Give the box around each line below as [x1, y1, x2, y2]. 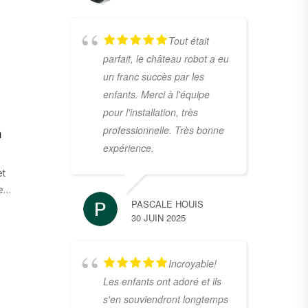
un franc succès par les [102, 69, 204, 83]
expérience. [102, 140, 154, 155]
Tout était [168, 33, 209, 47]
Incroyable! [168, 256, 217, 270]
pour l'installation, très [102, 104, 198, 119]
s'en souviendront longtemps [102, 291, 228, 306]
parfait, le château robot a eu [102, 51, 229, 65]
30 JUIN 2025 [131, 210, 186, 224]
